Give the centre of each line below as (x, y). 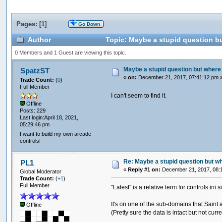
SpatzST (35, 70)
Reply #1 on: (144, 169)
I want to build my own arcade (56, 134)
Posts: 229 (33, 111)
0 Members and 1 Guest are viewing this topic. (70, 53)
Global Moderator (41, 172)
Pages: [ (29, 24)
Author (40, 40)
